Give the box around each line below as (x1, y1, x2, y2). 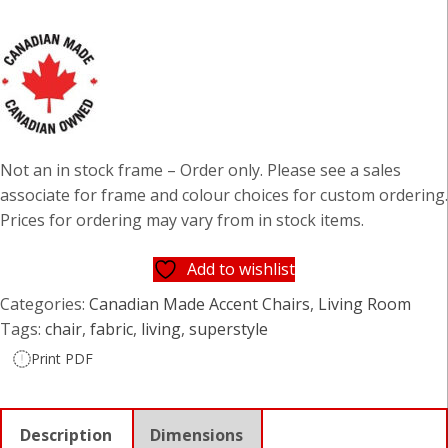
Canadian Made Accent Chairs (89, 293, 310, 316)
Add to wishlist (187, 258, 295, 281)
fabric (90, 318, 133, 341)
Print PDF (30, 349, 93, 369)
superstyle (189, 318, 268, 341)
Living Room (318, 293, 411, 316)
